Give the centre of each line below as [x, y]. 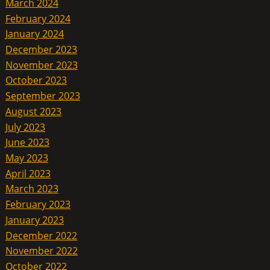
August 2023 [33, 111]
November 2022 [41, 251]
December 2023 [41, 49]
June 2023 [27, 143]
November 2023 [41, 65]
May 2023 [27, 158]
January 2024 [34, 34]
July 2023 [25, 127]
